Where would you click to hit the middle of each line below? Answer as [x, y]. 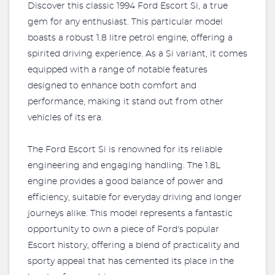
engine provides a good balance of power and [125, 182]
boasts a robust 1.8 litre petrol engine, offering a [130, 38]
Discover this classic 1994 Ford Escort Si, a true [128, 6]
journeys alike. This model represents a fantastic [130, 214]
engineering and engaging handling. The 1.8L [124, 166]
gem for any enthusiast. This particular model [125, 22]
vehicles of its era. [65, 118]
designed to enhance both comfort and [112, 86]
